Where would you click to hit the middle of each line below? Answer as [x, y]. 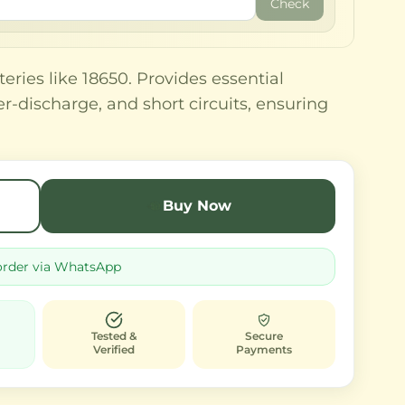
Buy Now [197, 206]
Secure [264, 336]
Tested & [113, 336]
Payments [264, 349]
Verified [113, 349]
